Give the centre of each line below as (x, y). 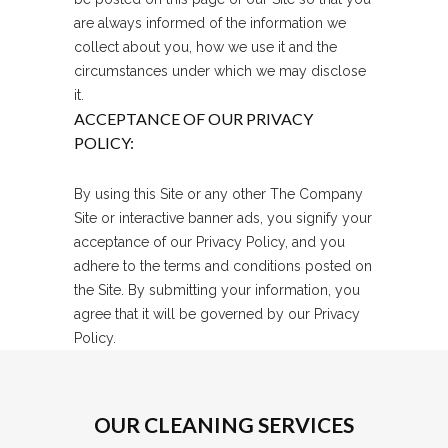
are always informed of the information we (210, 23)
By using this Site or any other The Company (218, 194)
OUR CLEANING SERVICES (224, 424)
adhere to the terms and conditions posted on (223, 266)
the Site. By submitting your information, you (217, 290)
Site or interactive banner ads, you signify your (223, 218)
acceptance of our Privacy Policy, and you (209, 242)
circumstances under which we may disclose (220, 71)
